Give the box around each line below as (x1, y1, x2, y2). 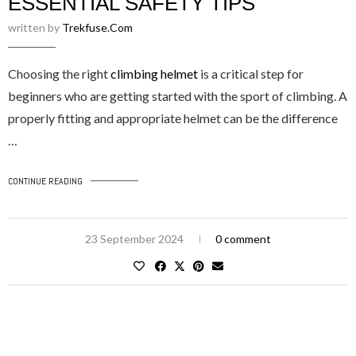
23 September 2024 (85, 231, 184, 246)
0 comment (215, 231, 271, 246)
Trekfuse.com (62, 20, 133, 34)
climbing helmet (110, 65, 198, 81)
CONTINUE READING (8, 174, 83, 188)
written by (8, 20, 62, 34)
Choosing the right (8, 65, 110, 81)
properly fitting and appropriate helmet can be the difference (8, 110, 338, 126)
